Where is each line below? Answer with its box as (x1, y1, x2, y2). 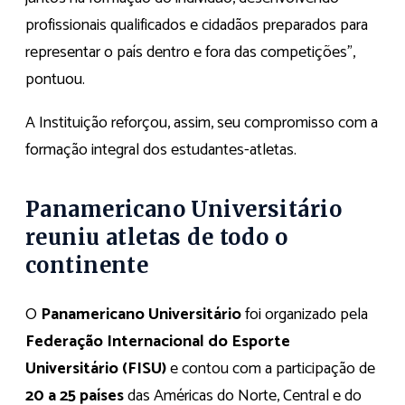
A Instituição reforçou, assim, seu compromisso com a (25, 108, 378, 137)
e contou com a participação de (166, 354, 375, 382)
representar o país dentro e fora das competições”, (25, 38, 355, 66)
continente (25, 252, 149, 279)
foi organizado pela (241, 300, 368, 328)
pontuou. (25, 65, 85, 93)
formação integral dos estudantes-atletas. (25, 136, 297, 164)
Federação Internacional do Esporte (25, 327, 290, 355)
